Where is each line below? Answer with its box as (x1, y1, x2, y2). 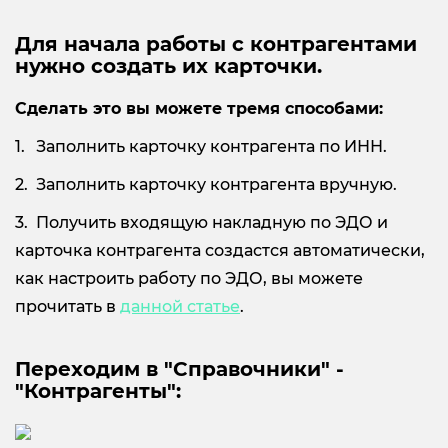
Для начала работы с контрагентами (15, 31, 417, 56)
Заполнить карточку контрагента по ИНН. (36, 136, 387, 156)
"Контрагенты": (15, 378, 181, 403)
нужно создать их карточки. (15, 53, 322, 78)
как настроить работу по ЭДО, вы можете (15, 268, 363, 288)
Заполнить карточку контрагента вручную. (36, 174, 397, 194)
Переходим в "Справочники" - (15, 356, 344, 381)
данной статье (120, 296, 240, 316)
